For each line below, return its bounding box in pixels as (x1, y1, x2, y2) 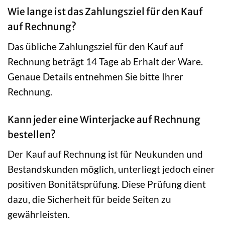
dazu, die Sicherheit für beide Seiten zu (8, 193, 171, 205)
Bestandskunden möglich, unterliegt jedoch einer (8, 163, 215, 175)
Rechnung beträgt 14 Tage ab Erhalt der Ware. (8, 55, 203, 67)
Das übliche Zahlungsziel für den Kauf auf (8, 40, 183, 52)
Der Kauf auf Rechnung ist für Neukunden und (8, 148, 203, 160)
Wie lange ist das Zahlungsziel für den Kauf (8, 6, 203, 18)
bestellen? (8, 128, 56, 141)
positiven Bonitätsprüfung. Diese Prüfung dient (8, 178, 206, 190)
